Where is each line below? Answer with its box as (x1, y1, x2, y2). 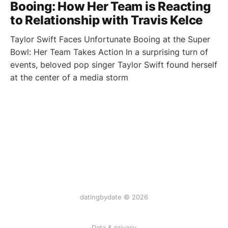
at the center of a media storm (10, 72, 128, 82)
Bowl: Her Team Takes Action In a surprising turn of (10, 47, 208, 57)
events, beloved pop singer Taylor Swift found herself (10, 60, 217, 70)
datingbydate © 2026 (80, 193, 148, 201)
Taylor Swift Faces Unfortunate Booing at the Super (10, 34, 210, 44)
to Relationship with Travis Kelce (10, 13, 203, 27)
